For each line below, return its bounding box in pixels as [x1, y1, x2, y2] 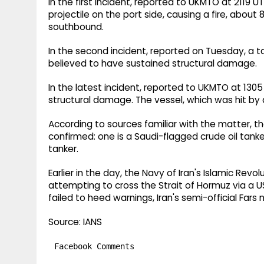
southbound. [48, 21, 104, 34]
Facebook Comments [54, 242, 134, 252]
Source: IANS [48, 216, 102, 229]
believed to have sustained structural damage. [48, 57, 257, 70]
